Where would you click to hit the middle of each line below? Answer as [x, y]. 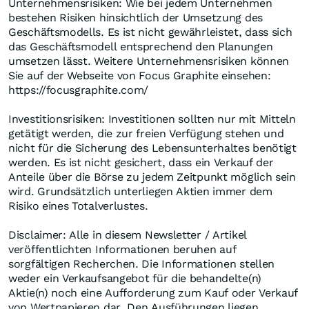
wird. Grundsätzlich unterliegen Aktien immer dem [140, 192]
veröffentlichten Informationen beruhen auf [122, 250]
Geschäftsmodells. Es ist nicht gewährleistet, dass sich [150, 32]
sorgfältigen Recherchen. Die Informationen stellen [142, 264]
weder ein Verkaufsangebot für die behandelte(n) [135, 279]
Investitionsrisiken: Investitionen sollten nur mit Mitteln [152, 119]
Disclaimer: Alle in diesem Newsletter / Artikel [128, 235]
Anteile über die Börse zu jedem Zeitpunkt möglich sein [152, 177]
